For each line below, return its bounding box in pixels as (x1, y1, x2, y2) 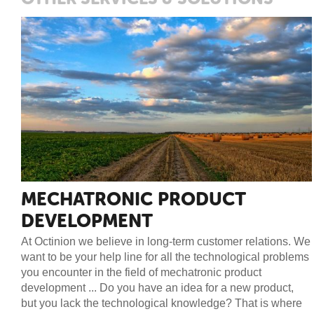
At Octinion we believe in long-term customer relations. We (21, 235, 310, 247)
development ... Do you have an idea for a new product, (21, 281, 294, 294)
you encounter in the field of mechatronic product (21, 266, 261, 278)
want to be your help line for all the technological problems (21, 250, 309, 263)
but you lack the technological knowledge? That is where (21, 296, 302, 309)
